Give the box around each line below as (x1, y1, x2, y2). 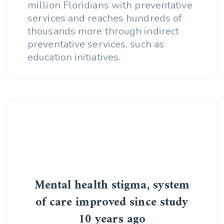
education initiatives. (27, 50, 121, 64)
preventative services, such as (27, 37, 164, 51)
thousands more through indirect (27, 24, 179, 38)
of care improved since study (35, 192, 189, 213)
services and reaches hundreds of (27, 11, 182, 25)
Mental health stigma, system (34, 175, 190, 196)
